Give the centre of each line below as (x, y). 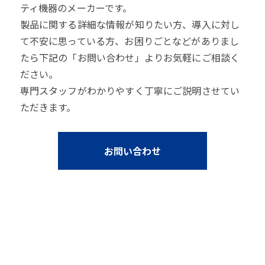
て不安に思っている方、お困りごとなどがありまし (130, 41)
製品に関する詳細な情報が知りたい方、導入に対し (130, 25)
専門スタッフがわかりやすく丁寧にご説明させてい (130, 91)
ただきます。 (48, 107)
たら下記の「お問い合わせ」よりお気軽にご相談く (130, 58)
